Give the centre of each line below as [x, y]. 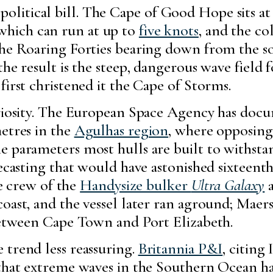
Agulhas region [121, 130]
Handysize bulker [136, 185]
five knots [168, 30]
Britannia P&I [180, 249]
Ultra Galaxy [228, 185]
